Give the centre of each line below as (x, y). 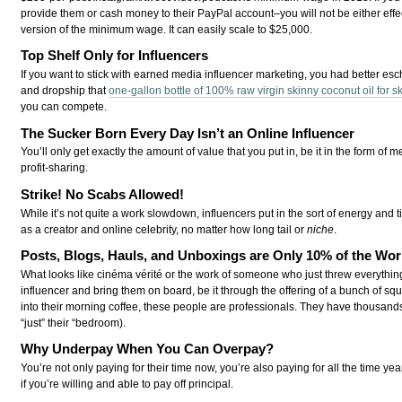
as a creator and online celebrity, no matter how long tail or (164, 229)
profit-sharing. (55, 168)
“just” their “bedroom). (74, 323)
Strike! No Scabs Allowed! (103, 194)
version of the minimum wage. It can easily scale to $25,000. (167, 30)
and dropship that (65, 91)
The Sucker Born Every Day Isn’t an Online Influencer (188, 133)
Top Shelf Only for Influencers (115, 56)
